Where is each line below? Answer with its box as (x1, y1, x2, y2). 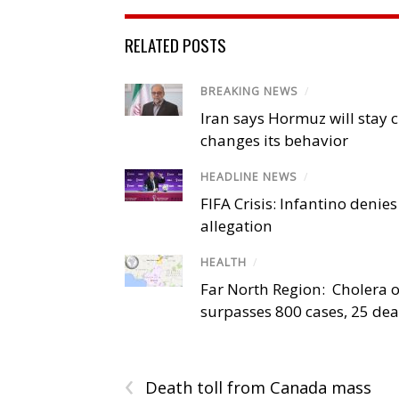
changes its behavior (200, 130, 348, 151)
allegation (200, 216, 273, 237)
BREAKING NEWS (200, 83, 298, 99)
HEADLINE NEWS (200, 169, 297, 185)
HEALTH (200, 255, 247, 271)
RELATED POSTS (125, 31, 226, 57)
